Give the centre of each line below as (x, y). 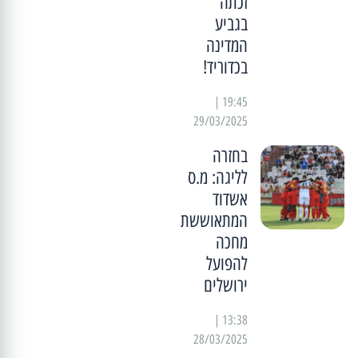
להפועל (227, 264)
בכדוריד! (225, 68)
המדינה (227, 46)
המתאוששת (214, 221)
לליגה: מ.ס (217, 178)
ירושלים (225, 286)
